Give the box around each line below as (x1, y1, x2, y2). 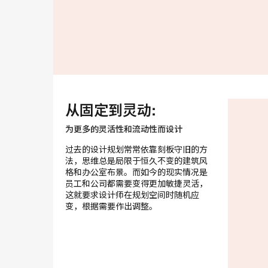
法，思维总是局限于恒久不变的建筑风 (65, 154, 208, 167)
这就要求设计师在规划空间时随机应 (65, 188, 199, 201)
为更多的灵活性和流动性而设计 (65, 123, 182, 135)
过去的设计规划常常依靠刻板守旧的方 (65, 143, 208, 156)
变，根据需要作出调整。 (65, 200, 157, 212)
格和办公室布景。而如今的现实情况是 (65, 166, 208, 178)
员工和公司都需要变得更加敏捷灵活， (65, 177, 208, 190)
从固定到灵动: (65, 99, 156, 120)
